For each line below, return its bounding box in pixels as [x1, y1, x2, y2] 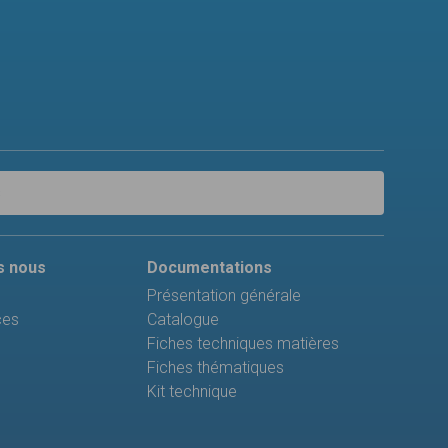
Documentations [147, 258, 273, 278]
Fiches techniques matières [147, 334, 340, 354]
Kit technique [147, 382, 238, 402]
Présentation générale [147, 286, 302, 306]
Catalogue [147, 310, 220, 330]
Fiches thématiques [147, 358, 285, 378]
